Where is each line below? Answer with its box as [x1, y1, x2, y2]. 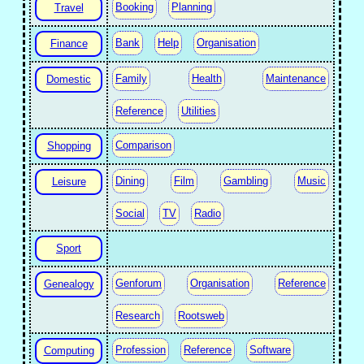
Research [115, 310, 160, 322]
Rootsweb [178, 310, 224, 322]
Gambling [223, 175, 268, 187]
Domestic [46, 73, 91, 85]
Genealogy [43, 278, 94, 290]
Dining [115, 175, 145, 187]
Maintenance [266, 72, 326, 84]
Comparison [115, 139, 171, 151]
